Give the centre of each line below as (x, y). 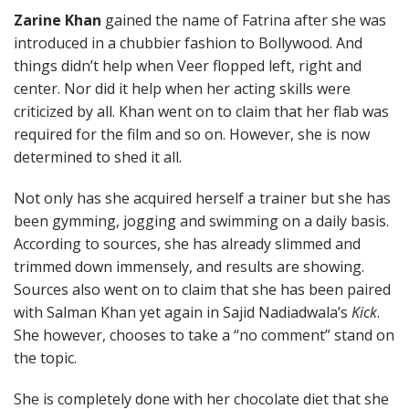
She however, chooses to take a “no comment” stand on (204, 335)
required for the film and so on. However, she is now (192, 134)
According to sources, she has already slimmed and (187, 244)
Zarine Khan (58, 20)
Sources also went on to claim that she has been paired (202, 289)
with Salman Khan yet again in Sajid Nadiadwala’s (183, 312)
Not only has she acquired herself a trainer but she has (202, 198)
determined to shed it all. (98, 157)
